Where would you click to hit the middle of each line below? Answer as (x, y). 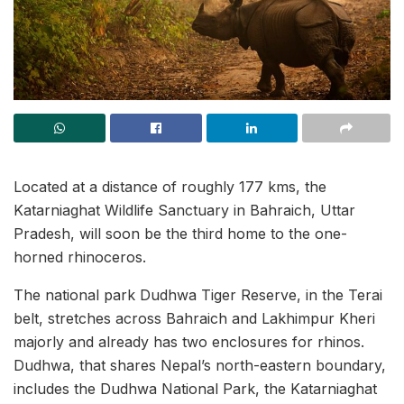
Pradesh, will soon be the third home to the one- (180, 234)
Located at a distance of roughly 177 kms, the (170, 187)
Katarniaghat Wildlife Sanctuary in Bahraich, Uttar (184, 210)
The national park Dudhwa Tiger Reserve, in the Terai (198, 295)
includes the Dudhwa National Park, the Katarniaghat (195, 389)
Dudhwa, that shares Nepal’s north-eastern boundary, (200, 365)
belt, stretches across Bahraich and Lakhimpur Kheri (194, 318)
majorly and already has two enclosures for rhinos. (189, 342)
